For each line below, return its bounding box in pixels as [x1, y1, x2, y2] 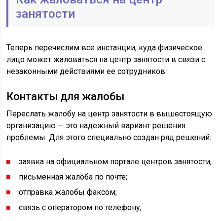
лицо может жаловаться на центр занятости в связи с [6, 55, 206, 64]
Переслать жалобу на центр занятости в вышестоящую [6, 109, 213, 118]
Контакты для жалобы [6, 90, 125, 103]
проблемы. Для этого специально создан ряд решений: [6, 133, 212, 142]
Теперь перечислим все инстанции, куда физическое [6, 43, 203, 52]
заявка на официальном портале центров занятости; [19, 157, 212, 166]
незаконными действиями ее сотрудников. [6, 67, 167, 76]
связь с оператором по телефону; [19, 203, 142, 212]
